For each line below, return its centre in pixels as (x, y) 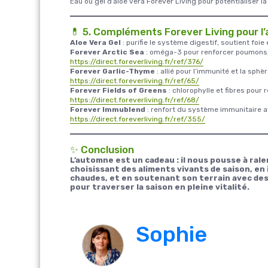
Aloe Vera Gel (95, 42)
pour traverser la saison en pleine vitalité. (160, 187)
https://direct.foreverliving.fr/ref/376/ (137, 61)
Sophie (171, 234)
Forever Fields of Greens (118, 90)
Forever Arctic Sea (107, 52)
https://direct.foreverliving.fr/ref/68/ (135, 100)
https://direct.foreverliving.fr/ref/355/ (138, 119)
